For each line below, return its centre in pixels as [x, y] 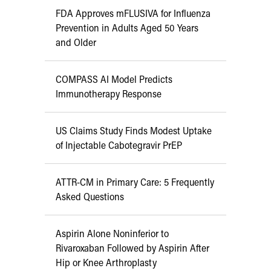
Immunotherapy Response [109, 94]
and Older [76, 42]
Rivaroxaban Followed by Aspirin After [132, 248]
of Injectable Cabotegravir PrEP [119, 145]
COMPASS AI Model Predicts [114, 79]
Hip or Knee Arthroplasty [106, 263]
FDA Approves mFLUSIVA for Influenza [133, 13]
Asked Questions [90, 197]
